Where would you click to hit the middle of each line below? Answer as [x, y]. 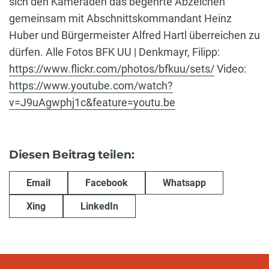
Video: [230, 68]
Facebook [107, 183]
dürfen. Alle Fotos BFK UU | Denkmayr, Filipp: [114, 52]
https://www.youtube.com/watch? [91, 85]
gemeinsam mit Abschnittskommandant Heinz [120, 18]
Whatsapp [184, 183]
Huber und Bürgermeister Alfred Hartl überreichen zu [134, 35]
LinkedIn [99, 206]
